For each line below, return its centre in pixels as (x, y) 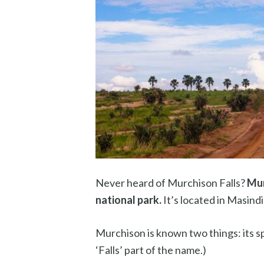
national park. (128, 199)
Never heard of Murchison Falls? (171, 182)
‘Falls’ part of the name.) (151, 250)
